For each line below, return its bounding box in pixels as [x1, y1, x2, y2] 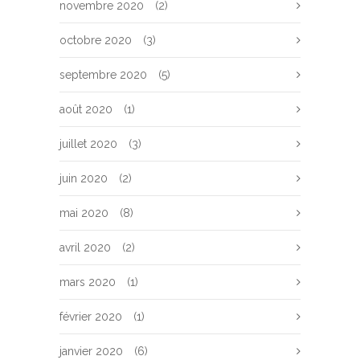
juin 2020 [59, 172, 108, 185]
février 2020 [59, 310, 122, 323]
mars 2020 [59, 276, 116, 288]
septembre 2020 [59, 68, 147, 81]
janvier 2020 [59, 345, 123, 358]
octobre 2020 [59, 34, 132, 47]
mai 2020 [59, 207, 108, 219]
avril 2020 [59, 241, 111, 254]
